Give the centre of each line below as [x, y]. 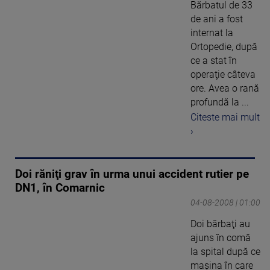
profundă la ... [220, 102]
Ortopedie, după [224, 47]
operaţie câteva [223, 75]
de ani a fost [217, 19]
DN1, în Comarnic [60, 188]
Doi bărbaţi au [220, 224]
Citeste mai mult [225, 118]
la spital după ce [225, 252]
